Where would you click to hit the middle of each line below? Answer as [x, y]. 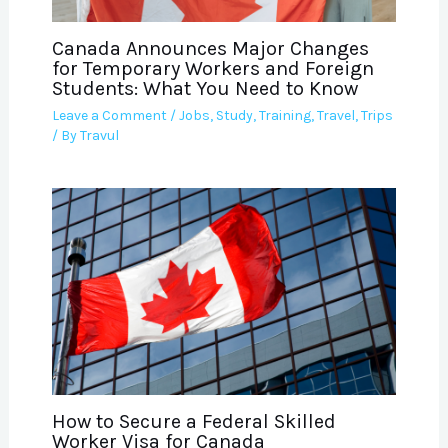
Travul [99, 135]
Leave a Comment [109, 115]
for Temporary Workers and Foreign [212, 68]
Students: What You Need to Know [204, 88]
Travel [335, 115]
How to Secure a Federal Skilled [193, 421]
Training [284, 115]
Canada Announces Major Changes [210, 48]
